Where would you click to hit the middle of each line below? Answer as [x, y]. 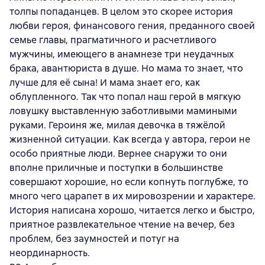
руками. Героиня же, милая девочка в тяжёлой [117, 125]
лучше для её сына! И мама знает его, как [105, 83]
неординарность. [50, 253]
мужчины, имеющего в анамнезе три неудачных [122, 54]
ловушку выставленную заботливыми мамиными [123, 111]
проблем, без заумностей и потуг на [94, 239]
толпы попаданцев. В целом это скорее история [121, 12]
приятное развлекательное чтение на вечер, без [122, 224]
